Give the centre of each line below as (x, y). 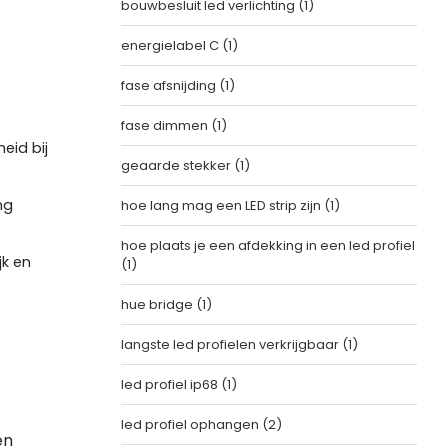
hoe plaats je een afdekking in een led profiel (267, 245)
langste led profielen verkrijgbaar (231, 344)
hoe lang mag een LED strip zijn (222, 205)
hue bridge (158, 304)
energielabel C (171, 45)
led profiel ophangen (191, 424)
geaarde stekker (177, 165)
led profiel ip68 (170, 384)
